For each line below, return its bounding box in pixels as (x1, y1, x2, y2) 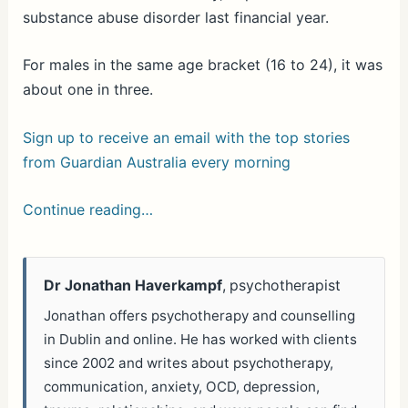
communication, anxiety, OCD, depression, (44, 377, 321, 395)
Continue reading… (22, 200, 153, 219)
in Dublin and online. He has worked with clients (44, 330, 358, 348)
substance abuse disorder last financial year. (22, 7, 329, 26)
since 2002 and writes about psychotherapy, (44, 353, 334, 372)
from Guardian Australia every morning (22, 152, 291, 171)
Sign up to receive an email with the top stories (22, 127, 350, 147)
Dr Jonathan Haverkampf (44, 277, 223, 295)
